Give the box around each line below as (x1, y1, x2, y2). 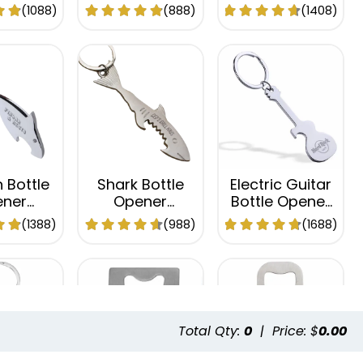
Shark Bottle (96, 173, 184, 194)
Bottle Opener (230, 190, 331, 211)
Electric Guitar (229, 173, 331, 194)
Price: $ (272, 322, 318, 341)
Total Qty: (178, 322, 244, 341)
